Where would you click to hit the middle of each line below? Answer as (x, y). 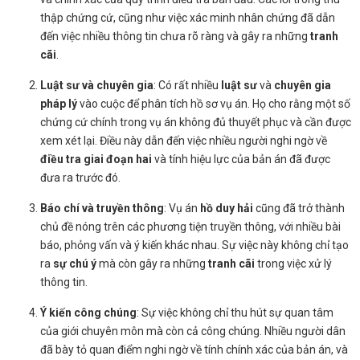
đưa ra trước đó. (80, 177)
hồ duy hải (227, 208)
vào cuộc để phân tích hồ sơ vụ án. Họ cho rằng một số (214, 103)
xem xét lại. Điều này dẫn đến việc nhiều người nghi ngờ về (184, 140)
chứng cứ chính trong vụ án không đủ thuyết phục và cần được (196, 122)
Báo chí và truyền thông (102, 208)
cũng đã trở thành (299, 208)
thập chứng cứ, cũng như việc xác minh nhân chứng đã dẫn (188, 17)
